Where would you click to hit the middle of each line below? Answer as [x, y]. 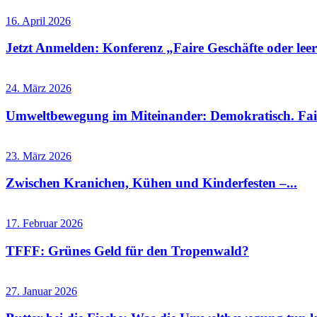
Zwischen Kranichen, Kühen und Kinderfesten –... [151, 183]
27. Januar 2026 [41, 291]
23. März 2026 [39, 156]
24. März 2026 [39, 88]
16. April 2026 [38, 21]
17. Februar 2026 [44, 224]
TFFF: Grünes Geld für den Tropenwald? [127, 250]
